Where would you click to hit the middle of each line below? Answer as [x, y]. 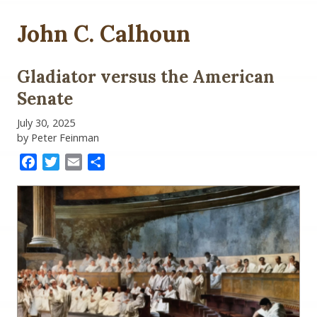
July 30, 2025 [46, 123]
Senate [45, 99]
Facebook [62, 162]
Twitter [79, 162]
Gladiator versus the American [146, 77]
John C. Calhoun [104, 33]
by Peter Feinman [58, 138]
